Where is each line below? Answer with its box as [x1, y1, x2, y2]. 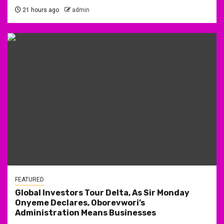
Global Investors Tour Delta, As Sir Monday [15, 187, 189, 197]
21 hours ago [21, 6, 59, 13]
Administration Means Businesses [15, 207, 156, 217]
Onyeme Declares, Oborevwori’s [15, 197, 145, 207]
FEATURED [15, 175, 44, 183]
